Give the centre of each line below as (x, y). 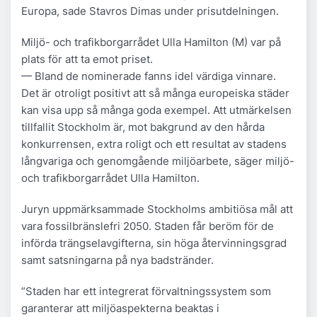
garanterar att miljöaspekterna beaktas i (120, 308)
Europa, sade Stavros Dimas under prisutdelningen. (150, 11)
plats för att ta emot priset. (87, 59)
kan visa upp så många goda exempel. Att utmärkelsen (156, 110)
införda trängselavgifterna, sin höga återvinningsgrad (154, 243)
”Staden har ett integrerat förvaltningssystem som (146, 291)
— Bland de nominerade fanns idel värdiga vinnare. (149, 76)
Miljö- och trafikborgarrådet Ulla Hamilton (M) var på (151, 42)
